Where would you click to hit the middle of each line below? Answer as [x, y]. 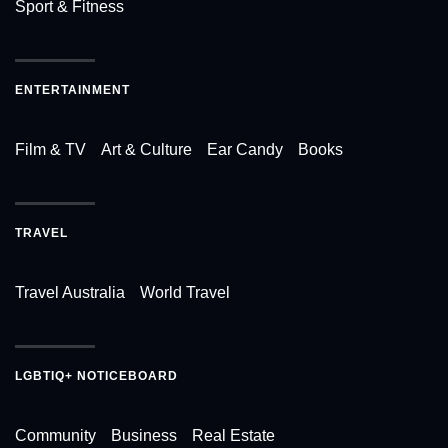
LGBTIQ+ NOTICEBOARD [96, 376]
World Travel [185, 293]
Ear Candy [245, 150]
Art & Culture [146, 150]
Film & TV [50, 150]
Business [144, 436]
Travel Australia [70, 293]
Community [55, 436]
